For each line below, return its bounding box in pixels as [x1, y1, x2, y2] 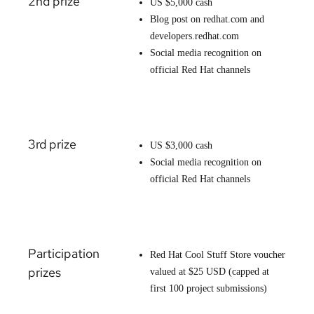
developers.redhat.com [150, 30, 239, 41]
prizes [28, 264, 61, 280]
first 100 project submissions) [150, 282, 267, 294]
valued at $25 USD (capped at [150, 266, 269, 277]
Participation [28, 245, 100, 261]
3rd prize [28, 135, 76, 152]
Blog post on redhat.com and [150, 13, 264, 25]
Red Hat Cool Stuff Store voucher [150, 249, 285, 260]
